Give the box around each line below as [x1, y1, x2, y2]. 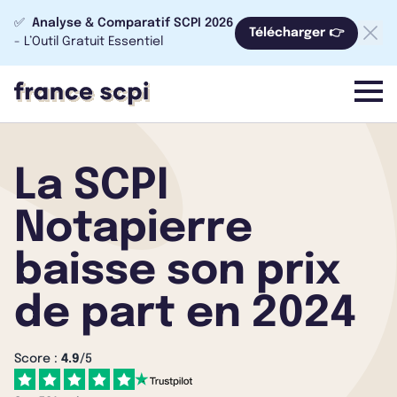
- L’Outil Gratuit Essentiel [14, 35, 163, 48]
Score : [14, 353, 61, 365]
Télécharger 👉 [249, 26, 344, 39]
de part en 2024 [14, 292, 356, 336]
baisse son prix [14, 250, 340, 293]
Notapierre [14, 207, 253, 251]
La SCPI [14, 165, 168, 208]
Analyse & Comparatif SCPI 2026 [32, 17, 234, 29]
